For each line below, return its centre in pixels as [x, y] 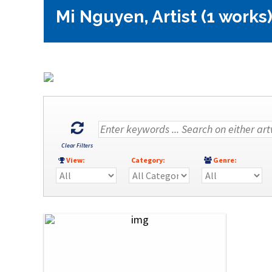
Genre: [226, 160]
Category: [149, 160]
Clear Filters [77, 145]
